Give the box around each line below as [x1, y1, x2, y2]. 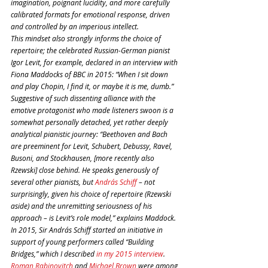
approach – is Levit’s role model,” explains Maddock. [11, 212, 178, 223]
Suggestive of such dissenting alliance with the [11, 93, 157, 103]
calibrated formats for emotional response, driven [11, 9, 172, 19]
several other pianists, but [11, 176, 95, 187]
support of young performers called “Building [11, 236, 156, 246]
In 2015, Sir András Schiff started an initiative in [11, 224, 165, 234]
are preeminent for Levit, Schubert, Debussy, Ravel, [11, 141, 174, 151]
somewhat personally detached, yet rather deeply [11, 117, 170, 127]
